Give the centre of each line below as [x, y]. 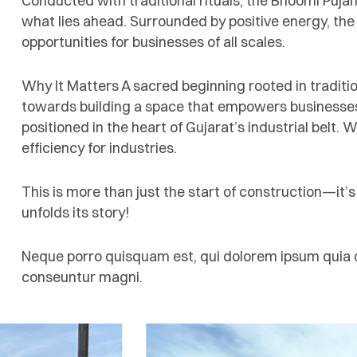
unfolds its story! [76, 213]
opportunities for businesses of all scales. [153, 42]
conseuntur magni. [82, 277]
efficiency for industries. [99, 148]
